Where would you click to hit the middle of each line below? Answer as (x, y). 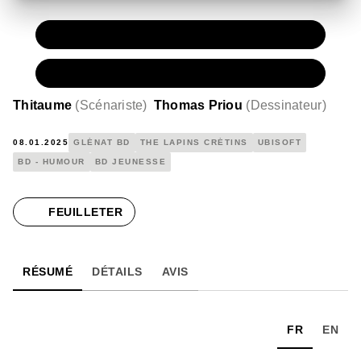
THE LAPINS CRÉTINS (194, 142)
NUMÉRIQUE (107, 73)
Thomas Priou (198, 105)
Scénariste (111, 105)
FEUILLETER (85, 212)
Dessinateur (286, 105)
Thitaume (43, 105)
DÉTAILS (117, 271)
